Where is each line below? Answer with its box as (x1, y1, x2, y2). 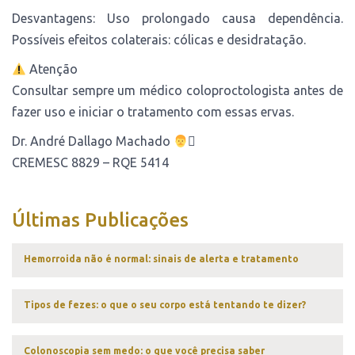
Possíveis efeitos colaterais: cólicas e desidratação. (12, 32, 306, 47)
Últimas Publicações (12, 208, 189, 231)
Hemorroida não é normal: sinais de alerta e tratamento (24, 253, 299, 264)
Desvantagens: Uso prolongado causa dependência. (12, 10, 343, 25)
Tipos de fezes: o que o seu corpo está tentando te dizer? (24, 299, 306, 310)
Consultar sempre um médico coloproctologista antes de (12, 82, 343, 97)
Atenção (26, 61, 78, 76)
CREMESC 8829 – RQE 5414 (12, 155, 169, 170)
